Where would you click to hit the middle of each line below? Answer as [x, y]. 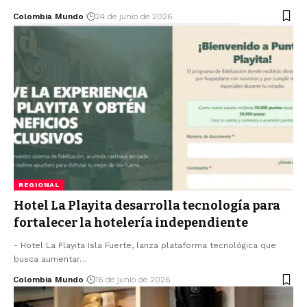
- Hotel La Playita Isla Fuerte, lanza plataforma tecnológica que [145, 246]
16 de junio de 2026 [132, 280]
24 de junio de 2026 [133, 16]
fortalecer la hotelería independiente [131, 223]
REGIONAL [39, 185]
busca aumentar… [50, 259]
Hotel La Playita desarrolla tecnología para [147, 206]
